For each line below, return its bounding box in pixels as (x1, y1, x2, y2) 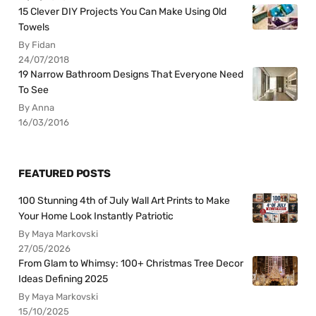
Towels (18, 21, 50, 34)
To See (18, 84, 49, 97)
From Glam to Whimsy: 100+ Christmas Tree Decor (18, 257, 244, 269)
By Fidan (18, 39, 56, 51)
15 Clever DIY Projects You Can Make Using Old (18, 6, 227, 18)
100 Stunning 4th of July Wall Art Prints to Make (18, 194, 231, 207)
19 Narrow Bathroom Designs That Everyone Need (18, 68, 244, 81)
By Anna (18, 102, 55, 114)
